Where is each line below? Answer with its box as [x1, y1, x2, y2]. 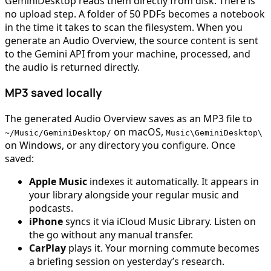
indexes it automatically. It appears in [87, 174, 259, 188]
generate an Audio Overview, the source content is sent [5, 33, 258, 47]
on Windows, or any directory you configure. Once [5, 138, 235, 152]
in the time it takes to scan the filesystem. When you [5, 20, 243, 34]
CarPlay [29, 241, 66, 255]
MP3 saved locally [5, 85, 102, 101]
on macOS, [111, 125, 166, 139]
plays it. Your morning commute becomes [66, 241, 260, 255]
